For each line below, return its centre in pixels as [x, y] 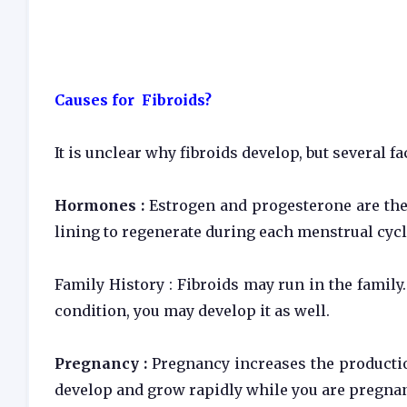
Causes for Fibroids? [133, 100]
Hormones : [102, 205]
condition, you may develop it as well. [192, 311]
